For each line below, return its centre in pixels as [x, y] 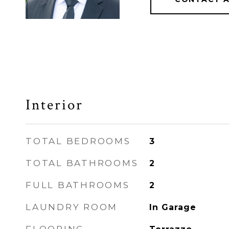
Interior [54, 105]
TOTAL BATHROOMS [82, 163]
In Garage [173, 207]
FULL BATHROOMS [78, 185]
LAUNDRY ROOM [72, 207]
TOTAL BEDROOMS [78, 141]
